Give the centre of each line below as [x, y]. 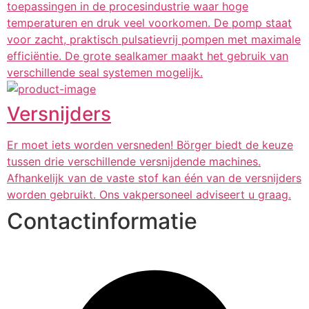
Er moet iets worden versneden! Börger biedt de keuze [150, 145]
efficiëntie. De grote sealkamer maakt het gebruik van [148, 56]
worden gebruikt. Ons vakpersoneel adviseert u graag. [149, 195]
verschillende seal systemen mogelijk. [105, 72]
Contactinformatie [102, 221]
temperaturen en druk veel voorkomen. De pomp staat [149, 23]
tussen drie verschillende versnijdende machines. [134, 161]
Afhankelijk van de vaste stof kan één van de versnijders [154, 178]
